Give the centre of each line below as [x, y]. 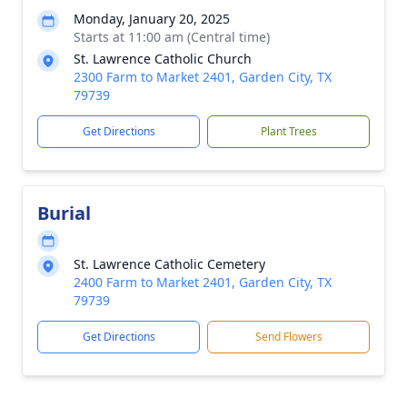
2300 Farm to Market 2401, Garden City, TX [203, 77]
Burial [64, 213]
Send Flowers [288, 337]
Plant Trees [288, 131]
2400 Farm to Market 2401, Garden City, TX [203, 282]
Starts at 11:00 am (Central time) [172, 37]
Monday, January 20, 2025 [152, 19]
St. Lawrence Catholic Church [163, 59]
